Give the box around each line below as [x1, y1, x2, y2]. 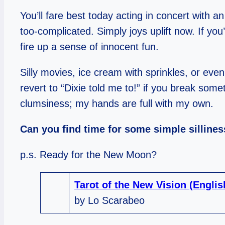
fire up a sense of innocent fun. [20, 41, 159, 53]
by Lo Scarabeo [74, 195, 145, 206]
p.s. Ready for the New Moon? [20, 149, 157, 160]
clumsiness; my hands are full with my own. [20, 97, 213, 109]
